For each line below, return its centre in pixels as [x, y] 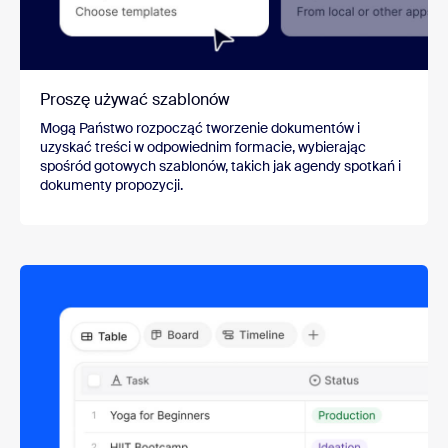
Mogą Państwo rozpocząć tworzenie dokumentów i [200, 127]
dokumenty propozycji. [111, 184]
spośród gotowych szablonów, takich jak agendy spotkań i [220, 165]
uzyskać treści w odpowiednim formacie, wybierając [203, 146]
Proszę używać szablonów [135, 99]
